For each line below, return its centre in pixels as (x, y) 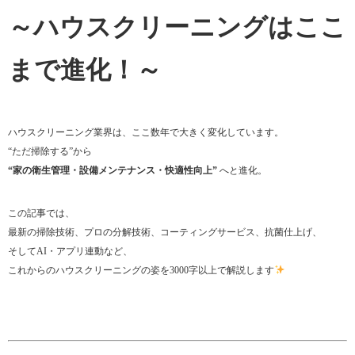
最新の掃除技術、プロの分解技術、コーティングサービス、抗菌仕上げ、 (165, 233)
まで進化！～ (85, 70)
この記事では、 (41, 214)
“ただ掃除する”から (50, 152)
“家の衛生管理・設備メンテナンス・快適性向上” (113, 171)
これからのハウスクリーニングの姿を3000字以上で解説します (141, 271)
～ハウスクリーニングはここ (177, 27)
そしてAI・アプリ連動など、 (70, 252)
